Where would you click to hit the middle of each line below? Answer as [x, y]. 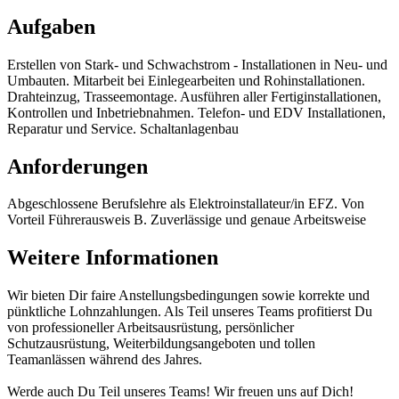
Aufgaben [51, 26]
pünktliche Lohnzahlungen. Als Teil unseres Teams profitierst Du [190, 312]
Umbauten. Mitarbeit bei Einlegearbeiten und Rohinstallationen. [186, 80]
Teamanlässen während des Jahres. [105, 360]
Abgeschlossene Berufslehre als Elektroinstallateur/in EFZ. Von [186, 204]
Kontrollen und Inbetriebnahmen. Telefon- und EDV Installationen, [196, 112]
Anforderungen [77, 166]
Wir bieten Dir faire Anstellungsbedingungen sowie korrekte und [188, 296]
